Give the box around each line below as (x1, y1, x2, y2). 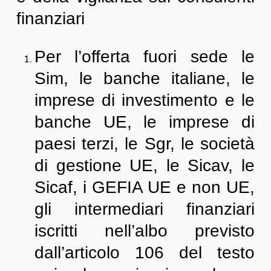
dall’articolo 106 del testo (34, 243, 255, 262)
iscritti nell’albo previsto (34, 221, 255, 240)
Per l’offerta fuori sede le (34, 47, 255, 66)
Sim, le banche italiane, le (34, 69, 255, 88)
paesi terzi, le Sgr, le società (34, 134, 255, 153)
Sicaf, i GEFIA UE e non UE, (34, 178, 255, 197)
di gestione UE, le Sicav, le (34, 156, 255, 175)
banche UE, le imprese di (34, 113, 255, 131)
